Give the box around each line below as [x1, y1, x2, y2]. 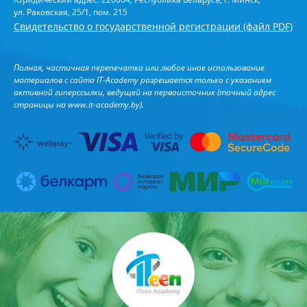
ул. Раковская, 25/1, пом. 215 [14, 6, 127, 19]
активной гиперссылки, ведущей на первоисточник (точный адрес [14, 86, 275, 99]
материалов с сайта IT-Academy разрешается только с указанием [14, 74, 271, 86]
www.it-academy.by [68, 99, 140, 111]
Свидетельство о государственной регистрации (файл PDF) [14, 20, 293, 34]
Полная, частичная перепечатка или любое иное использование [14, 62, 265, 74]
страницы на [14, 99, 68, 111]
